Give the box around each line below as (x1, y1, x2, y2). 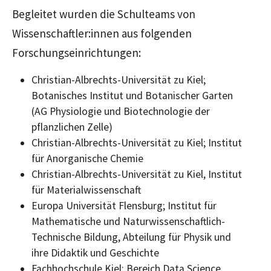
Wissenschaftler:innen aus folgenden (12, 25, 192, 41)
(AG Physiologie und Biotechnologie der (31, 104, 210, 118)
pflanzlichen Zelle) (31, 120, 113, 134)
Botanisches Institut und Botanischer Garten (31, 88, 233, 102)
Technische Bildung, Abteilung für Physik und (31, 230, 231, 244)
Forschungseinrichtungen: (12, 45, 141, 60)
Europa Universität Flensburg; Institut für (31, 198, 217, 212)
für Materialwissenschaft (31, 183, 141, 197)
